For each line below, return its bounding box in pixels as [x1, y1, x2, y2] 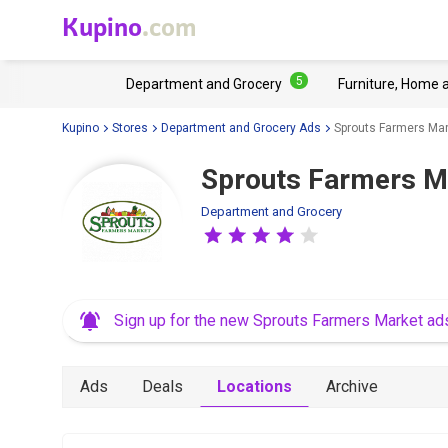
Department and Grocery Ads [161, 120, 321, 135]
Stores [112, 120, 148, 135]
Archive [326, 377, 378, 396]
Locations [217, 377, 292, 396]
